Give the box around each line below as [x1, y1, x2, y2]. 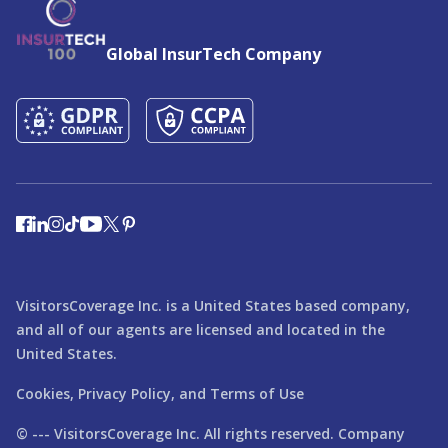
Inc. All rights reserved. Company [172, 423, 405, 443]
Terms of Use [210, 383, 304, 403]
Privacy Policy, [78, 383, 175, 403]
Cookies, [16, 383, 74, 403]
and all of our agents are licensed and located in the [16, 319, 385, 339]
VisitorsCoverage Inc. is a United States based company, [16, 295, 410, 315]
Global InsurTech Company [106, 42, 321, 65]
